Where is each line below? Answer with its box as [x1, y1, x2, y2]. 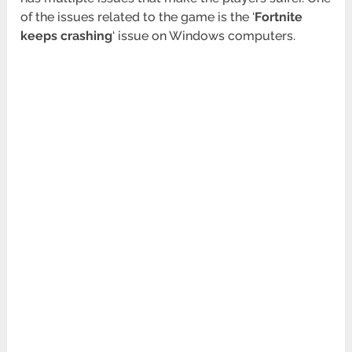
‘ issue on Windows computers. [112, 28, 296, 44]
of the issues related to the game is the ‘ [20, 9, 255, 25]
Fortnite [255, 9, 303, 25]
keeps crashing [20, 28, 113, 44]
